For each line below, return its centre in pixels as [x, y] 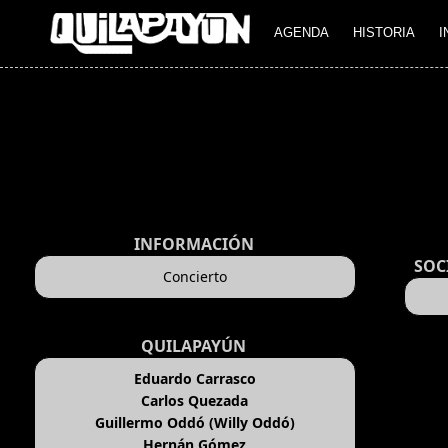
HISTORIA [384, 33]
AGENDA [301, 33]
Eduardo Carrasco [194, 379]
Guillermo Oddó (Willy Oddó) [194, 423]
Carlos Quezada [195, 401]
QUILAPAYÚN [194, 346]
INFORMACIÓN [193, 244]
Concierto [194, 277]
